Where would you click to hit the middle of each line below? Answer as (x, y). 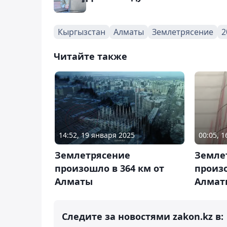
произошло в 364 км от (109, 168)
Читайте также (90, 56)
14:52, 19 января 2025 (97, 135)
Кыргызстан (82, 32)
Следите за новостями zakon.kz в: (143, 216)
